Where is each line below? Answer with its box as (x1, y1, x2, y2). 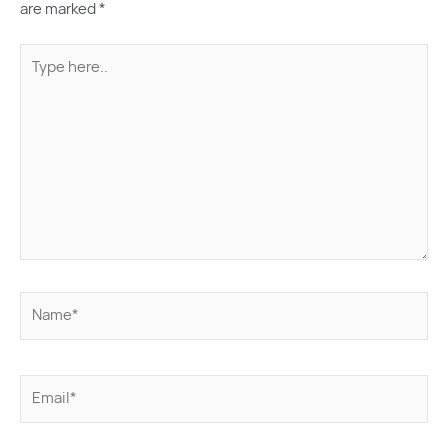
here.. (19, 71, 59, 87)
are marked (20, 2, 99, 18)
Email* (19, 378, 64, 394)
